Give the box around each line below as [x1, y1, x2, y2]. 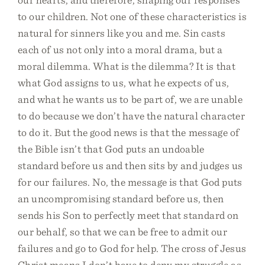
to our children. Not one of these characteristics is [18, 10, 247, 22]
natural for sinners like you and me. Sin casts [18, 27, 225, 39]
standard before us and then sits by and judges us [18, 159, 243, 172]
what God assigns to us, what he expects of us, [18, 76, 230, 89]
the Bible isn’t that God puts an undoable [18, 143, 205, 155]
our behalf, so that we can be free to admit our [18, 225, 227, 238]
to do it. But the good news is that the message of [18, 126, 240, 138]
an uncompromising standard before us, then [18, 192, 224, 205]
